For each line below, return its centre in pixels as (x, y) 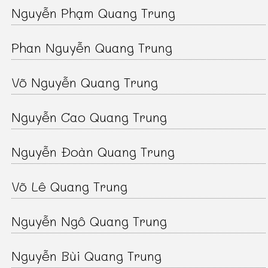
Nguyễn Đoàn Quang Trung (93, 152)
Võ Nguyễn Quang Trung (85, 83)
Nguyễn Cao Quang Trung (89, 117)
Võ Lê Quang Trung (70, 187)
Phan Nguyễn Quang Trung (92, 48)
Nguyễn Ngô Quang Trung (89, 221)
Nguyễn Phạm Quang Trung (94, 13)
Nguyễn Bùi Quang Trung (87, 256)
